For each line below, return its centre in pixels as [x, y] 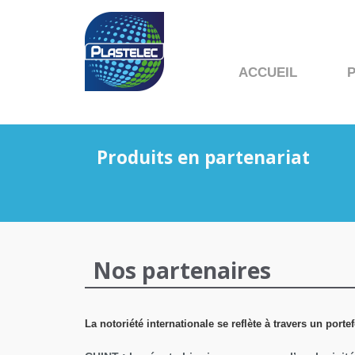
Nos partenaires [182, 271]
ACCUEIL [267, 73]
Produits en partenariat [203, 158]
